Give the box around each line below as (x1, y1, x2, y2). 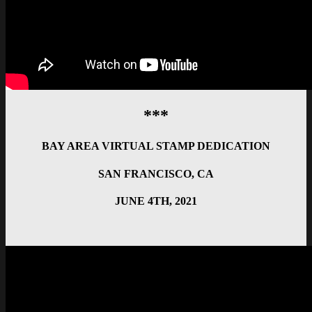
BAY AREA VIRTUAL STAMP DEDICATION (42, 140, 270, 153)
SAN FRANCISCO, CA (98, 167, 214, 180)
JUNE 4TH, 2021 (115, 194, 197, 207)
